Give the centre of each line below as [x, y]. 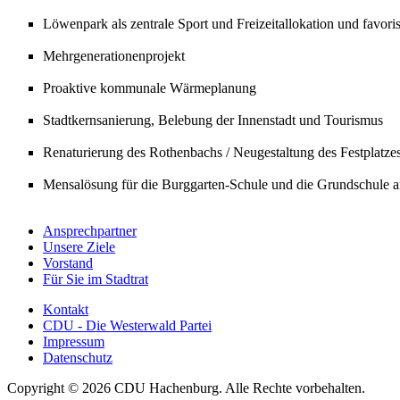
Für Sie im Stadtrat [96, 279]
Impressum [74, 341]
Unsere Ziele [79, 246]
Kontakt [66, 309]
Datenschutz [78, 357]
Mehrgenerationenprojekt [114, 55]
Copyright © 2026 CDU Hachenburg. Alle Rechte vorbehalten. [186, 387]
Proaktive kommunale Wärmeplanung [150, 87]
